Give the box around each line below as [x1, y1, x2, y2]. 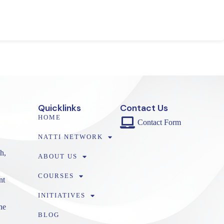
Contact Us [119, 102, 168, 114]
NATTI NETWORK [38, 133, 103, 141]
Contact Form [137, 118, 181, 127]
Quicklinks [38, 102, 81, 114]
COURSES [38, 172, 74, 180]
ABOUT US [38, 152, 78, 160]
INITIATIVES [38, 191, 86, 199]
